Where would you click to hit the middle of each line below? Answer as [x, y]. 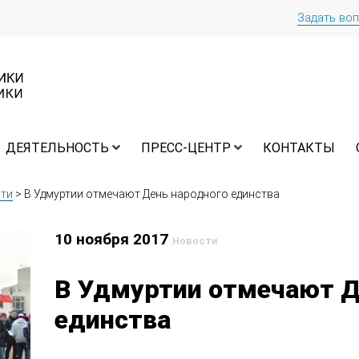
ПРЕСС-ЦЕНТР [186, 148]
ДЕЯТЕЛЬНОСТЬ [57, 148]
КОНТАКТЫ [299, 148]
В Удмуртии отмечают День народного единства [152, 194]
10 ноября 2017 [114, 240]
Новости [195, 241]
